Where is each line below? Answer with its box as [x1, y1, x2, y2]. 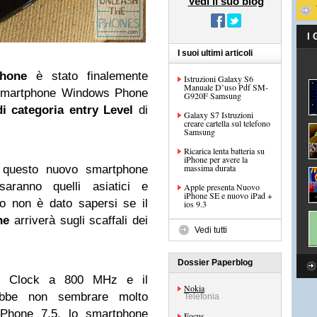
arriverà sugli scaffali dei [9, 214, 148, 227]
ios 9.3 [184, 198, 207, 209]
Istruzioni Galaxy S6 [184, 73, 253, 84]
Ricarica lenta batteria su [184, 145, 265, 156]
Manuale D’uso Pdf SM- [184, 81, 268, 93]
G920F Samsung [184, 90, 241, 101]
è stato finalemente [27, 69, 148, 83]
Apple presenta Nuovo [184, 181, 260, 192]
